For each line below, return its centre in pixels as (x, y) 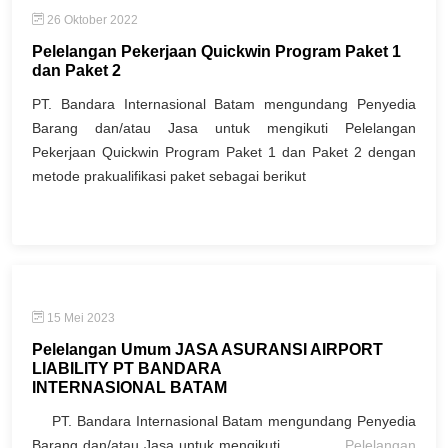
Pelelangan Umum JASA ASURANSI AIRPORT (207, 349)
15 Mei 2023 (79, 317)
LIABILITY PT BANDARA (126, 368)
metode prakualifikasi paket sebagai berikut (169, 175)
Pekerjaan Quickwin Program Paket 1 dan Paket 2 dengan (224, 151)
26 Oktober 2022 (91, 19)
